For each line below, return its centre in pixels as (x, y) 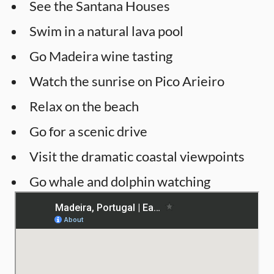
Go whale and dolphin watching (120, 181)
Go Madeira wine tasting (101, 56)
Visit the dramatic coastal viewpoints (137, 156)
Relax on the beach (84, 106)
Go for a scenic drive (88, 131)
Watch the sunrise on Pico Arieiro (127, 81)
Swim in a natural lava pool (106, 31)
